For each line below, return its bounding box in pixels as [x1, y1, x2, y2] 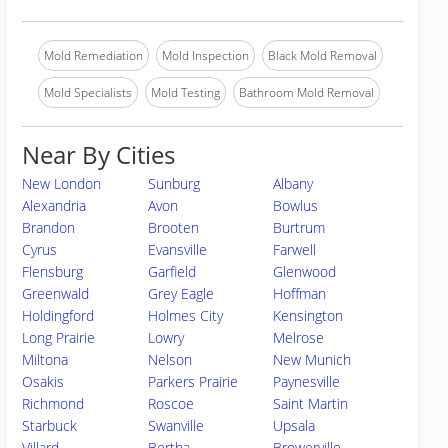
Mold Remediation [44, 47, 143, 64]
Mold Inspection [162, 47, 249, 64]
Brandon [22, 218, 75, 237]
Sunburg [147, 174, 200, 193]
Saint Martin [273, 394, 349, 413]
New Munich [273, 350, 352, 369]
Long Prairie [22, 328, 95, 347]
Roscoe [147, 394, 194, 413]
